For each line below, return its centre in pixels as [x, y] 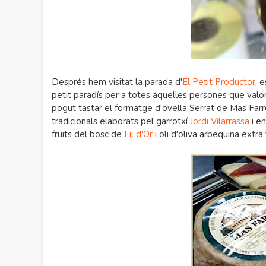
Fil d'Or [138, 134]
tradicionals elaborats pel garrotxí [121, 121]
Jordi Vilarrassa [220, 121]
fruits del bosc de [88, 134]
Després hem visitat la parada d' [117, 82]
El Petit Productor [219, 82]
